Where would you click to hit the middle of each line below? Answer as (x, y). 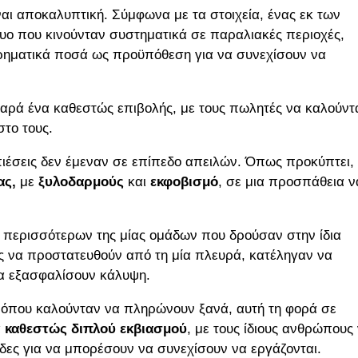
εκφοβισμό (184, 182)
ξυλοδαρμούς (81, 182)
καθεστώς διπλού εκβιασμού (96, 329)
